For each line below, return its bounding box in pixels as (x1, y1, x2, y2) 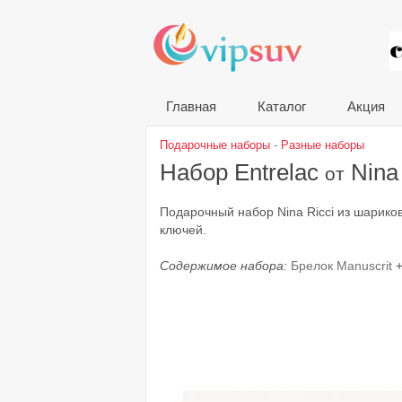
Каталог (258, 99, 306, 114)
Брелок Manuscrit (291, 259, 392, 273)
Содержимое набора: (160, 259, 291, 273)
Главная (166, 99, 216, 114)
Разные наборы (281, 138, 364, 152)
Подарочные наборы (160, 138, 270, 152)
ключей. (160, 223, 206, 237)
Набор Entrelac (160, 160, 325, 185)
